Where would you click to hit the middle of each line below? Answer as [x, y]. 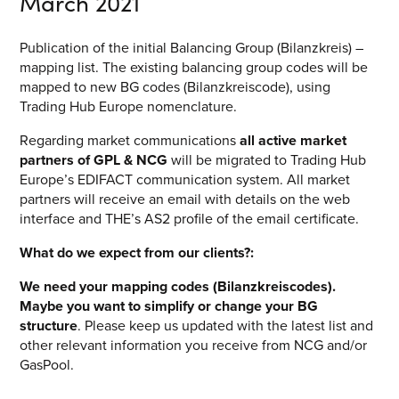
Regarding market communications [130, 141]
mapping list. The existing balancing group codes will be [194, 68]
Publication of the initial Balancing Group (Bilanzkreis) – [192, 48]
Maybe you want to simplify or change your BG [169, 306]
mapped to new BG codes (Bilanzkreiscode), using [175, 87]
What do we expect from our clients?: [137, 253]
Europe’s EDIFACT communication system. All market [185, 180]
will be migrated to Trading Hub [269, 160]
